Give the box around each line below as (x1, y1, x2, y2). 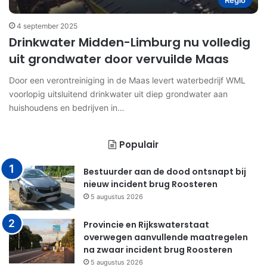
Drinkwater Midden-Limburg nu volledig (9, 34, 250, 51)
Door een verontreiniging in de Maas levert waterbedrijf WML (9, 75, 246, 85)
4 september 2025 (17, 21, 77, 30)
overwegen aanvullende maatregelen (83, 231, 248, 243)
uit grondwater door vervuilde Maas (9, 51, 229, 67)
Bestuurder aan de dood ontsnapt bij (83, 166, 246, 178)
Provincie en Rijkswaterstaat (83, 219, 209, 231)
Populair (119, 138, 159, 151)
